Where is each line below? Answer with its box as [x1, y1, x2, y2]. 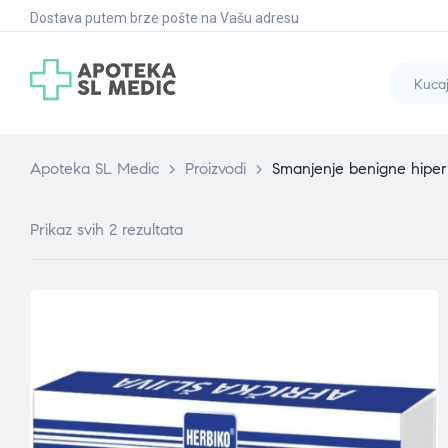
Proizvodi [185, 159, 246, 178]
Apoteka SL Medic [30, 159, 159, 178]
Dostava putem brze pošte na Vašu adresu [30, 10, 299, 26]
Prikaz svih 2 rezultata [30, 220, 183, 239]
